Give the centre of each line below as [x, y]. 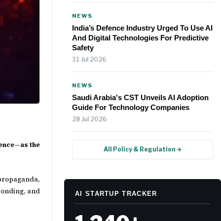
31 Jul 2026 [89, 60]
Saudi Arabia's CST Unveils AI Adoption [140, 98]
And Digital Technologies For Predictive [140, 38]
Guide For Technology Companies [131, 108]
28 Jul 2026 [90, 119]
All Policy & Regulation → [143, 149]
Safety [83, 48]
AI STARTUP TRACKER [116, 194]
